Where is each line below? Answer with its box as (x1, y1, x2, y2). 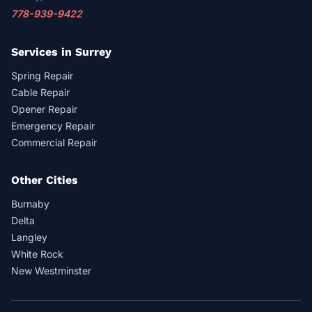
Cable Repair (11, 86, 70, 98)
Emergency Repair (11, 119, 95, 132)
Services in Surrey (11, 45, 111, 58)
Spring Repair (11, 69, 73, 81)
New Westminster (11, 264, 91, 276)
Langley (11, 231, 47, 243)
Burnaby (11, 197, 49, 210)
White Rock (11, 247, 63, 260)
